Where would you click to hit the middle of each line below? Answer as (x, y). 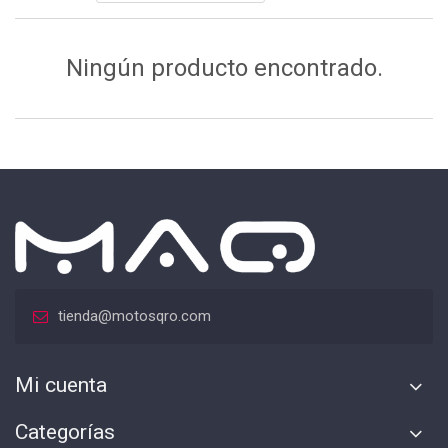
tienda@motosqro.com (134, 316)
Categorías (65, 432)
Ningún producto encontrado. (224, 68)
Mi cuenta (61, 385)
